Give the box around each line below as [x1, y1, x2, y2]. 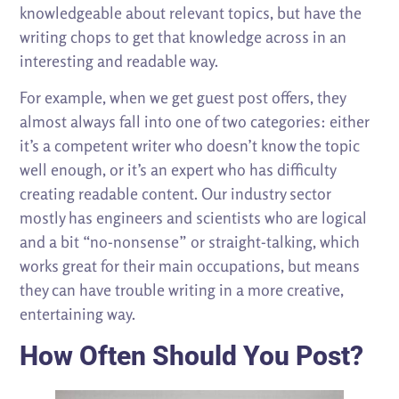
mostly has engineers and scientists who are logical [20, 208, 368, 228]
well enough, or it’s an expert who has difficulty [20, 159, 337, 180]
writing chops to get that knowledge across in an [20, 27, 347, 47]
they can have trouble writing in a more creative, [20, 280, 345, 300]
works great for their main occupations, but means [20, 256, 361, 276]
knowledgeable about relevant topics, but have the [20, 3, 362, 23]
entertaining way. [20, 304, 136, 324]
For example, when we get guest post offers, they [20, 87, 346, 108]
